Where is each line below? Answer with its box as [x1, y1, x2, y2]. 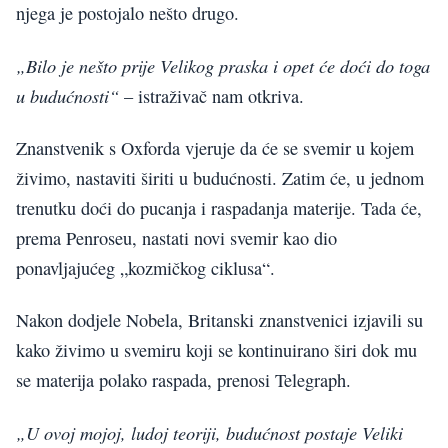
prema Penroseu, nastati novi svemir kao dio [16, 225, 337, 250]
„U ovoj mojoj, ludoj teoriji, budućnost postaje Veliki [16, 419, 403, 445]
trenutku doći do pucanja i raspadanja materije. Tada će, [16, 195, 422, 220]
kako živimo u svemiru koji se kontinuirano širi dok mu [16, 338, 417, 363]
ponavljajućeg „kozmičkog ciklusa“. [16, 255, 275, 280]
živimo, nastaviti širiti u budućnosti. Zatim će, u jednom [16, 165, 424, 190]
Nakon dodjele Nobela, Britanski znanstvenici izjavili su [16, 308, 423, 333]
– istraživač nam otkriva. [119, 83, 304, 108]
